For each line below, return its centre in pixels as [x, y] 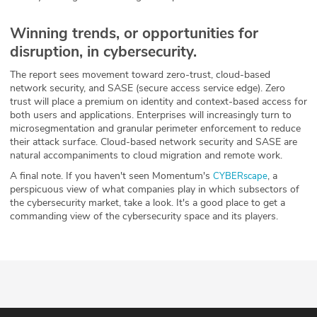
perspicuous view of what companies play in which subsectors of [155, 190]
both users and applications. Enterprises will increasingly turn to [151, 115]
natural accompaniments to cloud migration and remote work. [146, 156]
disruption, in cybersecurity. [103, 52]
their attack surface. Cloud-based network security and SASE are [154, 142]
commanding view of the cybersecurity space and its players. [144, 217]
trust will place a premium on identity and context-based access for [158, 102]
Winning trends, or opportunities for [134, 34]
